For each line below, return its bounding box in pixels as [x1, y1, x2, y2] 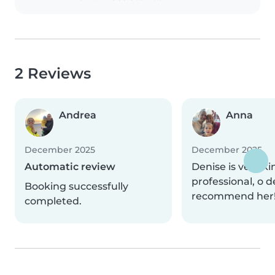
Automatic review [25, 161, 115, 172]
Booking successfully [25, 180, 128, 192]
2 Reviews [15, 64, 91, 82]
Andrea [59, 109, 96, 121]
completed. [25, 195, 82, 207]
